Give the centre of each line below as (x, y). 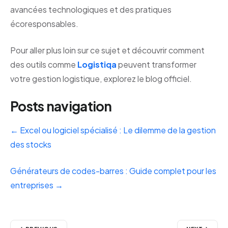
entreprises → (37, 185)
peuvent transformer (156, 64)
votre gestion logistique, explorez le (77, 78)
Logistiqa (97, 64)
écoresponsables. (44, 23)
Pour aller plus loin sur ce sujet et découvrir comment (107, 50)
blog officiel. (169, 78)
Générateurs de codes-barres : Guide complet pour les (113, 170)
